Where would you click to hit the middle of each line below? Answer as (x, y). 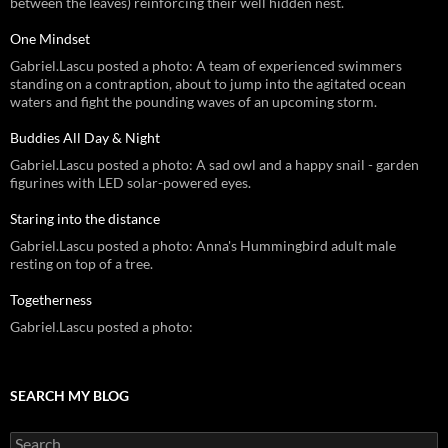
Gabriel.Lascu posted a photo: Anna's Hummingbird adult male (203, 245)
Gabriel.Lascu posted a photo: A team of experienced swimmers (206, 65)
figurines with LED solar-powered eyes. (130, 182)
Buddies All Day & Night (85, 137)
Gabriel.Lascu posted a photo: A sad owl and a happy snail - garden (214, 164)
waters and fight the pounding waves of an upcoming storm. (193, 101)
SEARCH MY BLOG (69, 395)
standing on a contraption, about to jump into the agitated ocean (208, 83)
